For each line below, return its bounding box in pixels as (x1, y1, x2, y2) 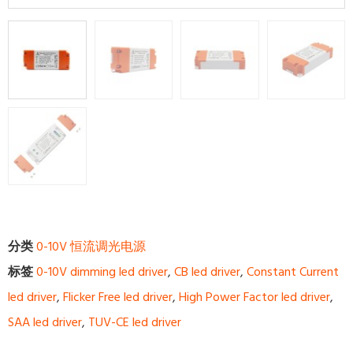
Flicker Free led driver (63, 288, 173, 306)
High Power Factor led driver (179, 288, 330, 306)
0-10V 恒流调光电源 (36, 238, 146, 255)
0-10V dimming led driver (36, 263, 168, 281)
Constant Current (247, 263, 339, 281)
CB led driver (174, 263, 240, 281)
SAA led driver (8, 314, 82, 331)
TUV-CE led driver (88, 314, 181, 331)
